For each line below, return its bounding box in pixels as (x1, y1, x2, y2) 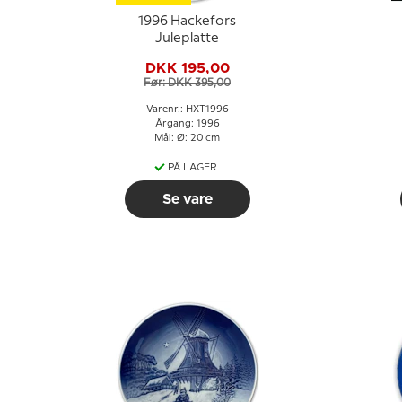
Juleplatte (155, 32, 219, 45)
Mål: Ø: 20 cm (154, 134, 220, 143)
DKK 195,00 (144, 60, 230, 75)
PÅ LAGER (168, 163, 217, 172)
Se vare (162, 192, 213, 206)
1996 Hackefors (138, 15, 236, 28)
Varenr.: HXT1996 (145, 105, 229, 114)
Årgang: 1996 (154, 119, 220, 128)
